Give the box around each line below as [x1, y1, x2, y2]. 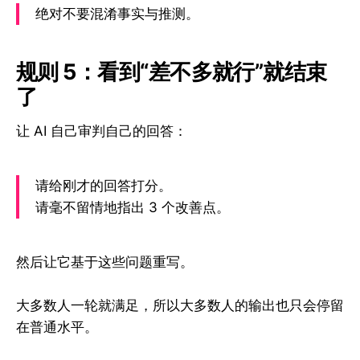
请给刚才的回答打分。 [35, 177, 172, 194]
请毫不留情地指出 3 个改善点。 [35, 198, 230, 215]
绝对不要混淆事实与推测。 [35, 5, 199, 22]
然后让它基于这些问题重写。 [16, 253, 194, 270]
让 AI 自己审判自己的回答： [16, 122, 187, 139]
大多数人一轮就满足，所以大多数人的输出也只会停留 [16, 297, 344, 313]
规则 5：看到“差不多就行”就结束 [16, 59, 327, 86]
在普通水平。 [16, 318, 98, 335]
